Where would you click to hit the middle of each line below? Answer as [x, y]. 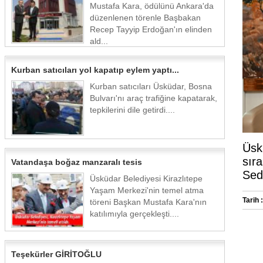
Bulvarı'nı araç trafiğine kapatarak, [154, 98]
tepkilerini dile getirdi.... [132, 110]
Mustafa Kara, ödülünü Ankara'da [152, 6]
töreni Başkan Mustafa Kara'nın [148, 202]
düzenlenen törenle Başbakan [145, 18]
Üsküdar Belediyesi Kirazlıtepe [146, 178]
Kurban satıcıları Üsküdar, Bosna [151, 86]
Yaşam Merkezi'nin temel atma [147, 190]
